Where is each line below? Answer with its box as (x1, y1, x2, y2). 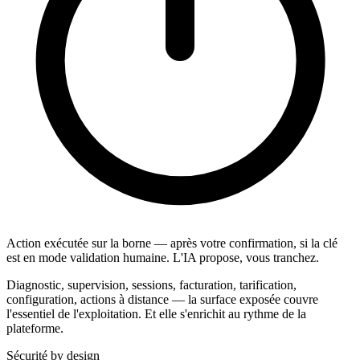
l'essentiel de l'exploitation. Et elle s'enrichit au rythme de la (6, 307, 306, 321)
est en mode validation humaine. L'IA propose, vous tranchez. (6, 251, 319, 265)
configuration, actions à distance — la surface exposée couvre (6, 292, 318, 307)
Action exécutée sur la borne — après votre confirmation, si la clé (6, 236, 337, 251)
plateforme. (6, 321, 63, 336)
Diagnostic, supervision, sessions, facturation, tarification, (6, 278, 297, 292)
